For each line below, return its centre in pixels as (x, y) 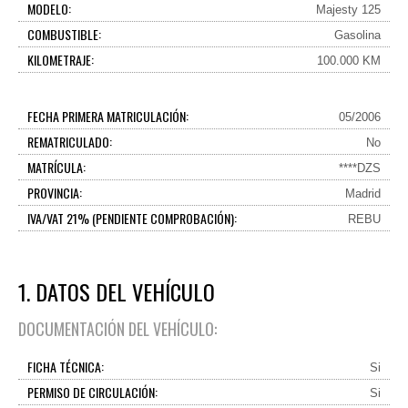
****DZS (360, 168)
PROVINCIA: (55, 193)
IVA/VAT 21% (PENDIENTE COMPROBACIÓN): (132, 218)
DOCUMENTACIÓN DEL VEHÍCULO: (117, 329)
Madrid (363, 194)
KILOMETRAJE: (61, 60)
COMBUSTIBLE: (64, 34)
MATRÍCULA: (56, 167)
